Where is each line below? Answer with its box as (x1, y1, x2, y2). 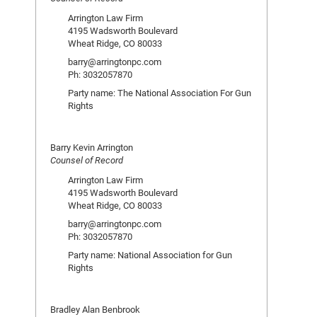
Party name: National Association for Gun (68, 248, 232, 261)
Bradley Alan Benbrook (50, 303, 140, 316)
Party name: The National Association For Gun (68, 86, 251, 99)
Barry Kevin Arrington (50, 141, 133, 154)
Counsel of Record (50, 154, 123, 166)
